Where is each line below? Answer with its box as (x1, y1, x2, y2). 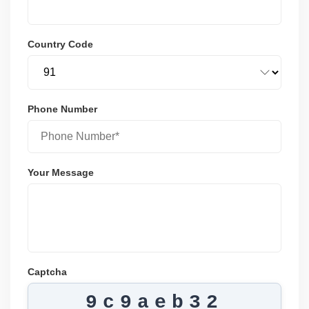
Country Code (28, 38, 93, 50)
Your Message (28, 166, 94, 178)
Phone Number (28, 103, 97, 114)
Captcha (28, 266, 67, 277)
